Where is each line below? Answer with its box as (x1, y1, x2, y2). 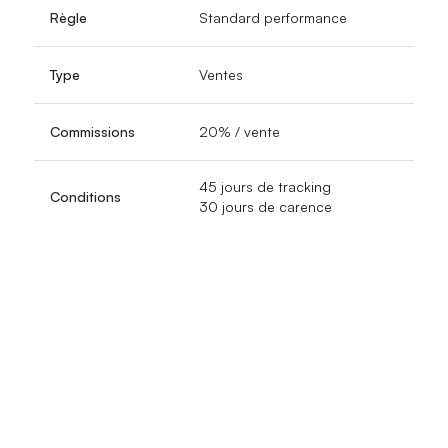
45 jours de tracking (199, 177, 331, 195)
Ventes (199, 65, 243, 83)
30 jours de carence (199, 197, 332, 215)
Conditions (50, 187, 121, 205)
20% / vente (199, 122, 280, 140)
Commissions (50, 122, 135, 140)
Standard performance (199, 8, 347, 26)
